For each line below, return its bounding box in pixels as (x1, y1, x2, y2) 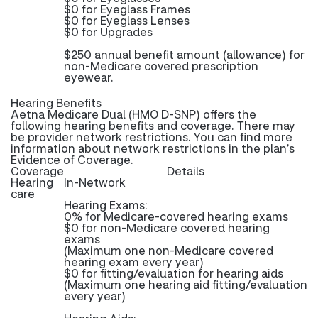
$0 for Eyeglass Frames (64, 1, 190, 16)
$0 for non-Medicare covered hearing (64, 220, 270, 235)
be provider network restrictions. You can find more (11, 129, 292, 144)
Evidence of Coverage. (11, 152, 133, 167)
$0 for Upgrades (64, 24, 153, 39)
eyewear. (64, 70, 114, 84)
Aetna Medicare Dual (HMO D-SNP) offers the (11, 106, 256, 121)
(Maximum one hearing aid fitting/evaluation (64, 277, 307, 292)
